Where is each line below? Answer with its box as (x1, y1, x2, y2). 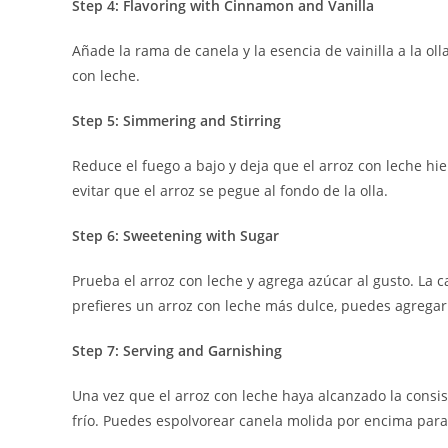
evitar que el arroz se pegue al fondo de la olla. (72, 181, 388, 200)
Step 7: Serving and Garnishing (72, 341, 282, 360)
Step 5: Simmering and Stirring (72, 111, 281, 130)
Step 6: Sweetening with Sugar (72, 226, 279, 245)
